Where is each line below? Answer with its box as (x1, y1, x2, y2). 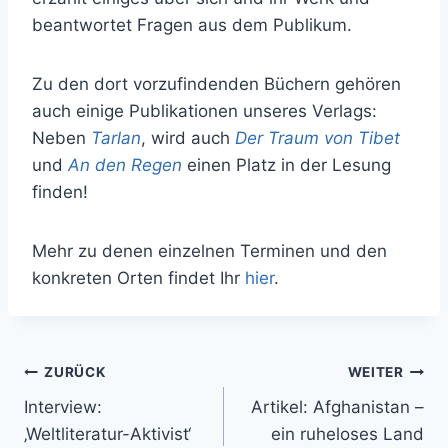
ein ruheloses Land (271, 423, 424, 444)
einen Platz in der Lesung (182, 154, 391, 175)
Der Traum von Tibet (235, 127, 400, 148)
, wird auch (141, 127, 235, 148)
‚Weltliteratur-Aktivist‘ (24, 423, 191, 444)
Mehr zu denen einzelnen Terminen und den (32, 240, 387, 261)
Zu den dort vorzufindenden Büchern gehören (32, 73, 401, 94)
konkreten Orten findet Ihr (32, 267, 245, 288)
